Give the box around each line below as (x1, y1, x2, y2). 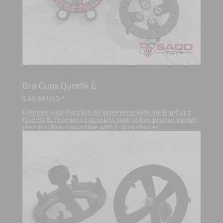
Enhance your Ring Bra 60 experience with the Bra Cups (22, 108, 191, 116)
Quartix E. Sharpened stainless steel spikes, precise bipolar (22, 115, 196, 123)
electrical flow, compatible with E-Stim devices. (22, 122, 160, 131)
